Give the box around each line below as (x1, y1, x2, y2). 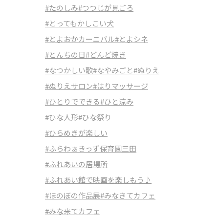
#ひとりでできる (45, 96, 100, 107)
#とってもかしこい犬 (45, 18, 114, 28)
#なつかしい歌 (45, 65, 93, 75)
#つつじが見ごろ (78, 2, 133, 13)
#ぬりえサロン (45, 81, 93, 91)
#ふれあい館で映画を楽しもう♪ (45, 175, 152, 185)
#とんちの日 (45, 49, 86, 60)
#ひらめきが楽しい (45, 128, 108, 138)
